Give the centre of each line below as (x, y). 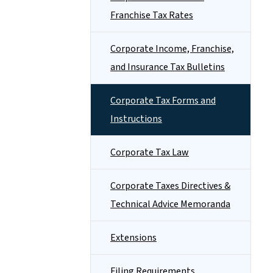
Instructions (136, 119)
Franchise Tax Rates (152, 15)
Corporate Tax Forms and (163, 101)
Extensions (133, 238)
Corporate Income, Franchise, (172, 49)
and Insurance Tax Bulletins (168, 67)
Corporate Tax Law (150, 152)
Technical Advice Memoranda (170, 204)
